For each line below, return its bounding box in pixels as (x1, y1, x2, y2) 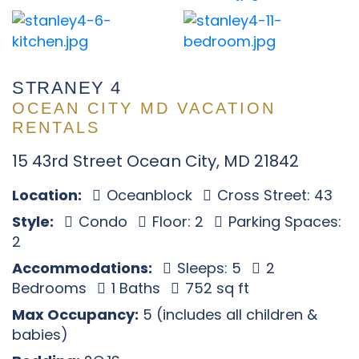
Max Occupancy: (12, 305, 139, 325)
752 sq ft (181, 278, 249, 298)
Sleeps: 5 (173, 258, 245, 278)
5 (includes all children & (139, 305, 317, 325)
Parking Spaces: (224, 212, 341, 232)
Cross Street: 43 (213, 185, 333, 205)
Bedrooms (12, 278, 91, 298)
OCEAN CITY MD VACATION (12, 99, 276, 117)
